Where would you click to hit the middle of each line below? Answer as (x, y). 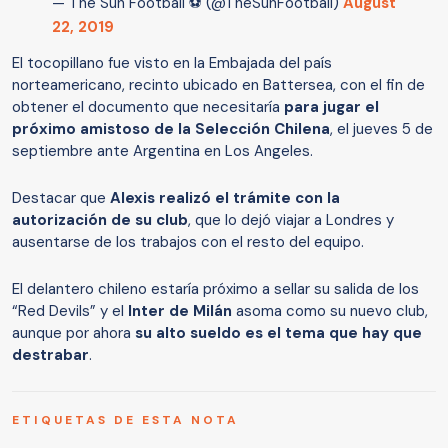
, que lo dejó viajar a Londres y (291, 220)
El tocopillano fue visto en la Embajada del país (172, 63)
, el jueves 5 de (381, 129)
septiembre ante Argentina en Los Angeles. (162, 151)
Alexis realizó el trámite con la (225, 198)
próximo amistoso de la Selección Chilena (171, 129)
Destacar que (61, 198)
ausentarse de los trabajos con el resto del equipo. (188, 242)
